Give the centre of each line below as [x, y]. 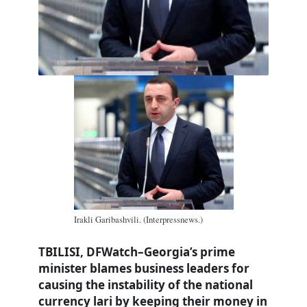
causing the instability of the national [146, 285]
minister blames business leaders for [144, 269]
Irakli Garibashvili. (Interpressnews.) [138, 219]
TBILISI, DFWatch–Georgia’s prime [137, 252]
